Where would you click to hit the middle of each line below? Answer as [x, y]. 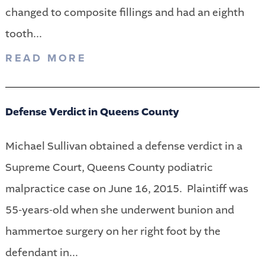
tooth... [23, 34]
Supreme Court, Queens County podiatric [109, 167]
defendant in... [41, 252]
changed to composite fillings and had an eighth [125, 13]
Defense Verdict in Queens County [92, 112]
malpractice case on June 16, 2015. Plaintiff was [127, 188]
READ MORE [46, 58]
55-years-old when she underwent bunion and [119, 210]
